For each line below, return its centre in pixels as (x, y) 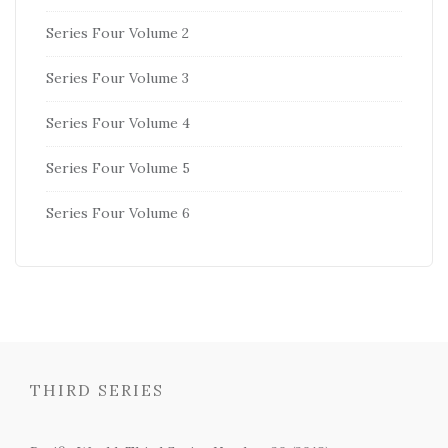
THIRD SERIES (97, 390)
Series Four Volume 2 (117, 33)
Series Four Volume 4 (118, 123)
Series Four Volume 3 (117, 78)
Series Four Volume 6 (118, 213)
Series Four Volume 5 (118, 168)
